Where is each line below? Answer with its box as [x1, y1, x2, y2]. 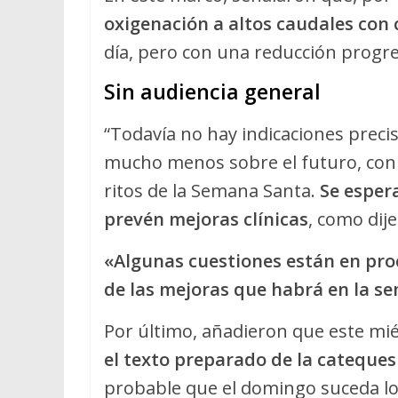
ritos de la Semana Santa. [104, 179, 320, 203]
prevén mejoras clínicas [104, 207, 308, 232]
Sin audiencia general [104, 77, 321, 107]
